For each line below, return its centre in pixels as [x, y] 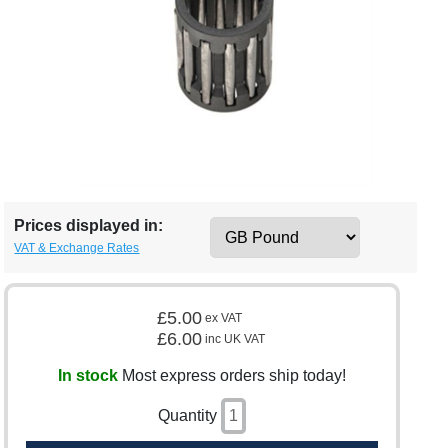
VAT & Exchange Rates [77, 247]
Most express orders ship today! [232, 375]
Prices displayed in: [89, 225]
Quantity [187, 416]
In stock [88, 375]
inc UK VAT [235, 338]
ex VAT [224, 317]
